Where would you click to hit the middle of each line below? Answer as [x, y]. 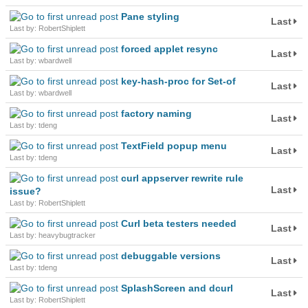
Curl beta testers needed [179, 223]
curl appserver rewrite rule [182, 178]
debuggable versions [171, 256]
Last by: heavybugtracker [53, 235]
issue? [25, 191]
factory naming [156, 113]
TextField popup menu [174, 146]
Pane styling [150, 16]
